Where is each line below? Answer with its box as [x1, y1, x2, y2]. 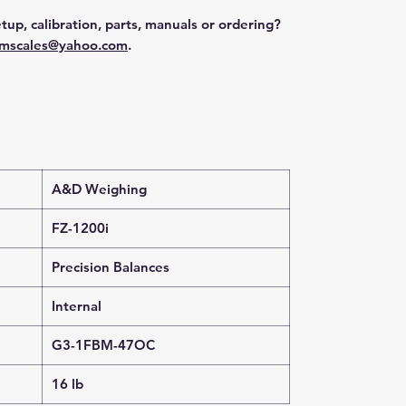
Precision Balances [52, 258, 169, 275]
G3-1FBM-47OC [52, 336, 155, 353]
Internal [52, 297, 101, 314]
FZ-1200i [52, 219, 109, 237]
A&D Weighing [52, 180, 147, 198]
